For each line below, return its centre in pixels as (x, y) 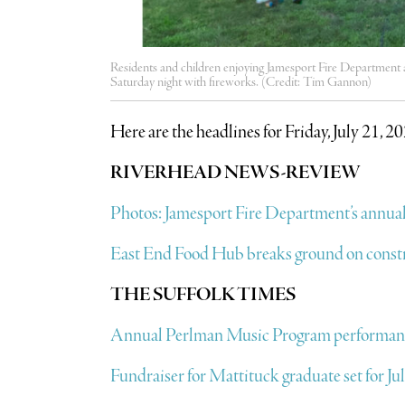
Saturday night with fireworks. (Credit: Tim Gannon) (240, 82)
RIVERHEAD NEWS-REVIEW (235, 173)
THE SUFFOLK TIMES (202, 295)
